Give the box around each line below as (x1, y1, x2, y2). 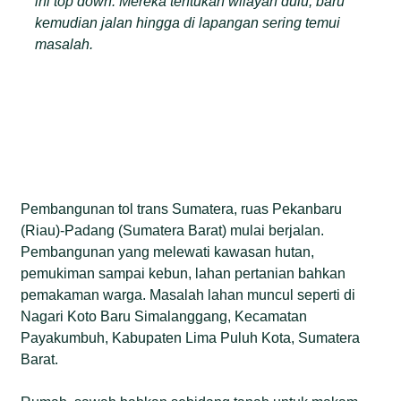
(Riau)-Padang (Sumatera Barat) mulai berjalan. (21, 222, 325, 238)
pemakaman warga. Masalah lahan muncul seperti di (21, 286, 356, 303)
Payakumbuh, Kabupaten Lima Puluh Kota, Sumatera (21, 329, 361, 346)
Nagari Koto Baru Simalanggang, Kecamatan (21, 308, 308, 324)
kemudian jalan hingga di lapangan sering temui (35, 14, 341, 30)
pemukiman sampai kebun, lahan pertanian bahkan (21, 265, 346, 281)
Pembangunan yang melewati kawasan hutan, (21, 243, 315, 260)
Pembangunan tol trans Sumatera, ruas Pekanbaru (21, 200, 343, 217)
